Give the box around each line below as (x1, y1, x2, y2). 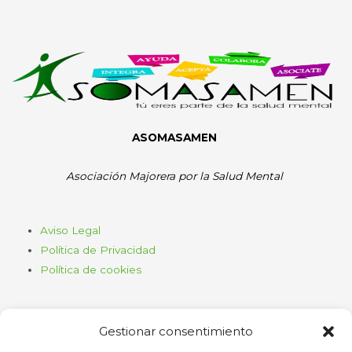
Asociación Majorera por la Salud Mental (66, 169, 286, 182)
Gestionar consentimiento (99, 324, 253, 339)
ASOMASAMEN (132, 130, 220, 144)
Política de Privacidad (40, 243, 156, 256)
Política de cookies (40, 262, 142, 276)
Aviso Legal (40, 223, 101, 236)
